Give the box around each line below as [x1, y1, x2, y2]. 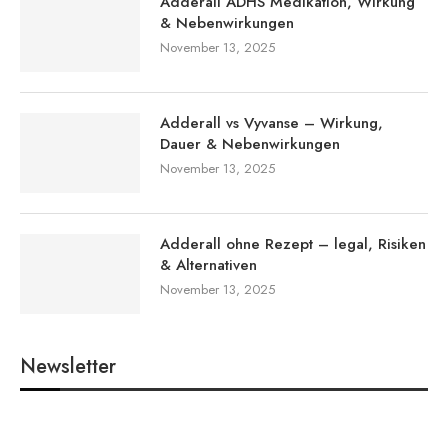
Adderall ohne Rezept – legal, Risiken [160, 232, 426, 255]
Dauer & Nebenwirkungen [160, 132, 340, 155]
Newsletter [20, 351, 116, 381]
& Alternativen [160, 253, 257, 276]
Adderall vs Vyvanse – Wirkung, [160, 111, 383, 134]
